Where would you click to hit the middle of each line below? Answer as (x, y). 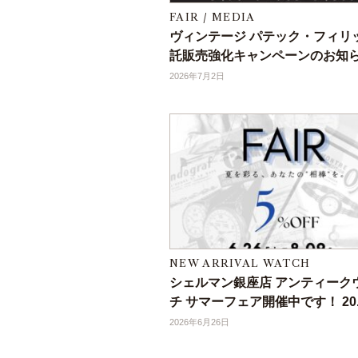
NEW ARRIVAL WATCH (240, 263)
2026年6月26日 (199, 322)
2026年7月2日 (197, 76)
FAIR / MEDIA (213, 17)
